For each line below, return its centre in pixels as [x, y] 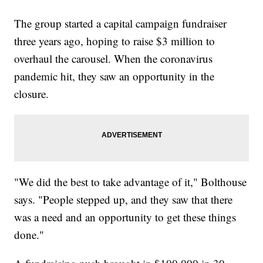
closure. [32, 93]
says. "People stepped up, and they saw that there [124, 199]
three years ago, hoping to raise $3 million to [115, 41]
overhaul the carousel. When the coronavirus [114, 58]
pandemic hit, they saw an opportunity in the [114, 76]
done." [29, 234]
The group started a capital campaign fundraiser [121, 23]
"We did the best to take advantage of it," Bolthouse [131, 181]
